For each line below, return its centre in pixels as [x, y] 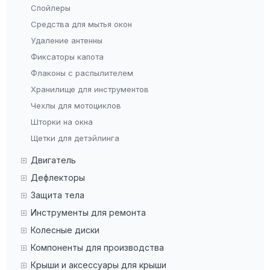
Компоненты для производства [97, 248]
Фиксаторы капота [67, 57]
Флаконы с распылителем [82, 73]
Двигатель [53, 160]
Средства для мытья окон [81, 24]
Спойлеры [50, 8]
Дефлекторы [58, 178]
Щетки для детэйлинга [75, 138]
